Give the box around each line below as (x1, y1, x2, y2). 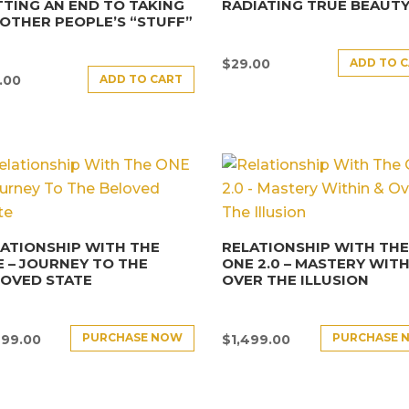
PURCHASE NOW (82, 330, 184, 345)
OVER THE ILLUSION (222, 271, 370, 289)
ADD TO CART (100, 72, 184, 87)
